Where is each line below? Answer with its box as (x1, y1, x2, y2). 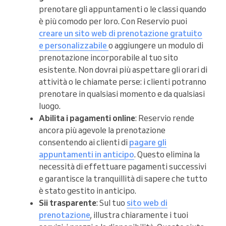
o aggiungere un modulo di (108, 40, 203, 51)
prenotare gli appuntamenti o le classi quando (39, 4, 206, 15)
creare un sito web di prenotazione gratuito (39, 28, 202, 39)
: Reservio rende (135, 113, 194, 124)
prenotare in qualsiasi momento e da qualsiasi (39, 89, 205, 99)
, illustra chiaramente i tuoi (90, 210, 188, 220)
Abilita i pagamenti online (39, 113, 135, 124)
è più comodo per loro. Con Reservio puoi (39, 16, 187, 27)
